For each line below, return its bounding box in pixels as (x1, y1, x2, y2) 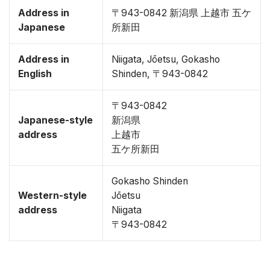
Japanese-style (18, 115, 93, 126)
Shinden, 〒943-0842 (111, 68, 208, 80)
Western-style (18, 190, 87, 201)
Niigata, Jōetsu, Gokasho (111, 54, 220, 65)
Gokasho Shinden (111, 175, 188, 187)
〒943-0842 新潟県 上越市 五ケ (111, 7, 251, 19)
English (18, 68, 52, 80)
